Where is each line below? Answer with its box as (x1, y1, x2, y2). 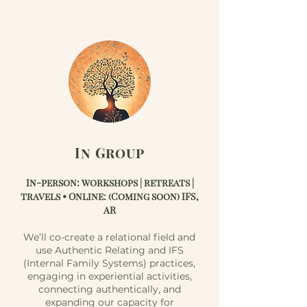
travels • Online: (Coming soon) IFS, (21, 190, 199, 203)
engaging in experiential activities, (27, 270, 192, 282)
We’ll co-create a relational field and (23, 231, 195, 243)
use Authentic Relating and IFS (35, 244, 184, 256)
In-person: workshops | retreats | (25, 176, 194, 189)
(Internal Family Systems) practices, (23, 257, 195, 269)
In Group (75, 143, 145, 162)
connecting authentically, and (38, 283, 181, 295)
